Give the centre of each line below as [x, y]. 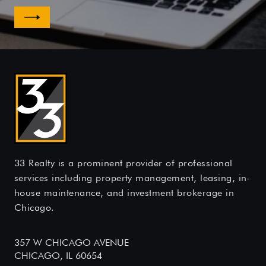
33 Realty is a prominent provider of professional [123, 163]
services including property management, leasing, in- [132, 178]
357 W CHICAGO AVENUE [72, 243]
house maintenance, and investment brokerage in [124, 193]
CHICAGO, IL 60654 [58, 256]
